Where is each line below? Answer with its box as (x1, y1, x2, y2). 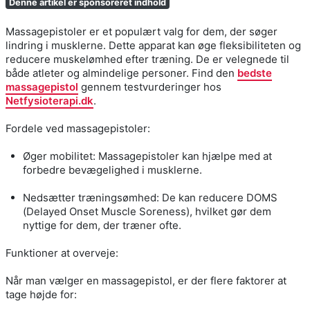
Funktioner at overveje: (6, 246, 118, 259)
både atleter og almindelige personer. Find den (6, 66, 237, 80)
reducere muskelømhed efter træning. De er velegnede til (6, 52, 289, 66)
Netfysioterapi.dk (6, 93, 93, 107)
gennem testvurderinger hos (78, 80, 221, 93)
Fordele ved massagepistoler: (6, 121, 150, 135)
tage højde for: (6, 287, 77, 301)
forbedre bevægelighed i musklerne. (23, 163, 202, 176)
